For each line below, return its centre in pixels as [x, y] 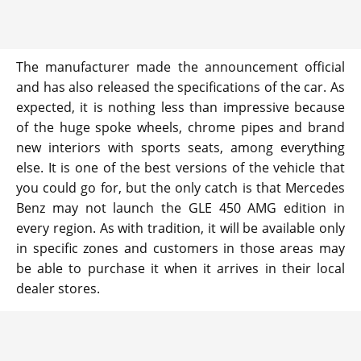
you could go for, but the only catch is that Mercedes [180, 188]
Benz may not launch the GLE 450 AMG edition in [180, 208]
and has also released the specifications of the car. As [180, 87]
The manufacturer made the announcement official [180, 67]
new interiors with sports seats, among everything [180, 148]
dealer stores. [58, 289]
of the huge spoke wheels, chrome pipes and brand [180, 128]
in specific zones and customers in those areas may [180, 249]
